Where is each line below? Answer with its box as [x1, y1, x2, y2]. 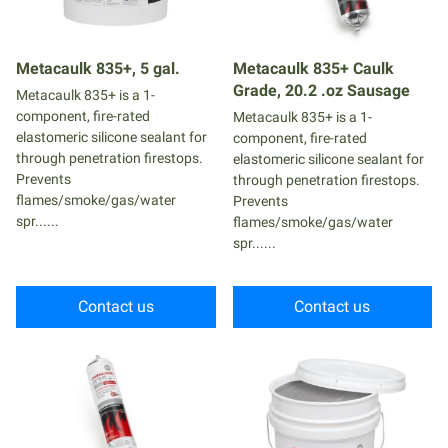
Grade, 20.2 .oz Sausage [232, 80, 410, 100]
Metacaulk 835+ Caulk [232, 58, 394, 78]
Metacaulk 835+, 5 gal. [16, 58, 180, 78]
